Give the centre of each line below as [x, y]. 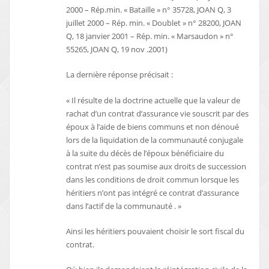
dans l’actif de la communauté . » [124, 206]
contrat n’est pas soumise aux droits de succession [156, 166]
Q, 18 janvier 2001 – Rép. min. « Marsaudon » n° [150, 36]
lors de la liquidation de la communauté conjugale [155, 140]
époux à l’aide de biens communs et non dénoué [153, 126]
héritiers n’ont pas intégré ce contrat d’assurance [153, 192]
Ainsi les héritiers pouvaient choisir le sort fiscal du [156, 231]
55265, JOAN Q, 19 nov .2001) [117, 49]
